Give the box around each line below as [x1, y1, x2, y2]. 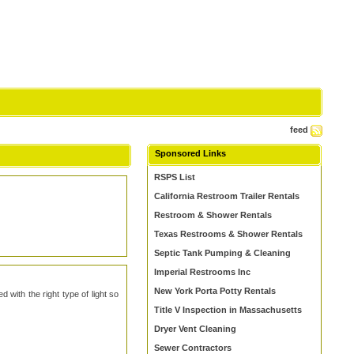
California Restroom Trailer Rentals [154, 191, 300, 201]
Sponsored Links [155, 149, 227, 158]
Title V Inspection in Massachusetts [154, 305, 303, 314]
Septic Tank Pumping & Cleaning [154, 248, 292, 258]
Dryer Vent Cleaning [154, 324, 237, 333]
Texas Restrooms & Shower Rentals [154, 229, 303, 239]
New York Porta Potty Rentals [154, 286, 277, 296]
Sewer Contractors [154, 343, 232, 352]
